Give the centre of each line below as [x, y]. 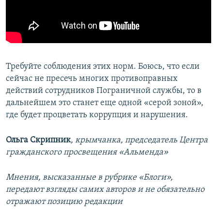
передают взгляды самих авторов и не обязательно [105, 189]
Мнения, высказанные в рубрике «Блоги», [89, 177]
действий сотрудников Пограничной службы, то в [104, 91]
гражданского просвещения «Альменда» [87, 152]
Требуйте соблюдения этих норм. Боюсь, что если [103, 66]
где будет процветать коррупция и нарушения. [97, 115]
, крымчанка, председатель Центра [139, 140]
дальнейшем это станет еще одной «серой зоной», [105, 103]
